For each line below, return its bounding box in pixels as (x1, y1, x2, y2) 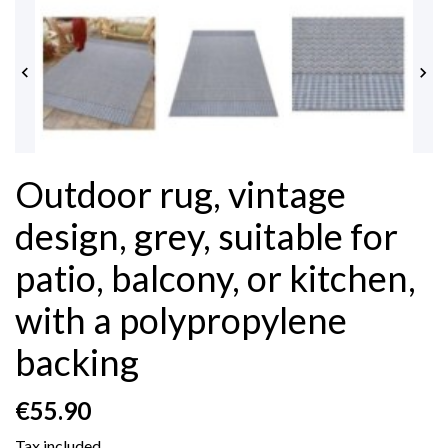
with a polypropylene (15, 297, 347, 342)
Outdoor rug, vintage (15, 171, 346, 216)
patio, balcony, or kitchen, (15, 255, 416, 300)
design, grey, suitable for (15, 213, 398, 258)
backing (15, 339, 139, 384)
